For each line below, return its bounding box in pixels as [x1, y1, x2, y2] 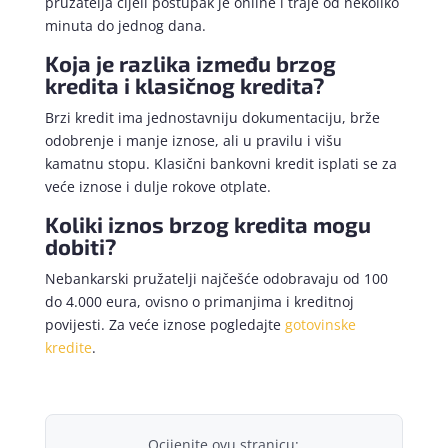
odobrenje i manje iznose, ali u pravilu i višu [44, 131, 342, 151]
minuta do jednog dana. [44, 16, 206, 36]
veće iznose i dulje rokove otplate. [44, 177, 271, 197]
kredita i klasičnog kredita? [44, 72, 324, 99]
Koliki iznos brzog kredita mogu [44, 211, 371, 238]
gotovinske [284, 315, 356, 335]
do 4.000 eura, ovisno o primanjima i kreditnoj [44, 292, 354, 312]
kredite [44, 338, 92, 358]
